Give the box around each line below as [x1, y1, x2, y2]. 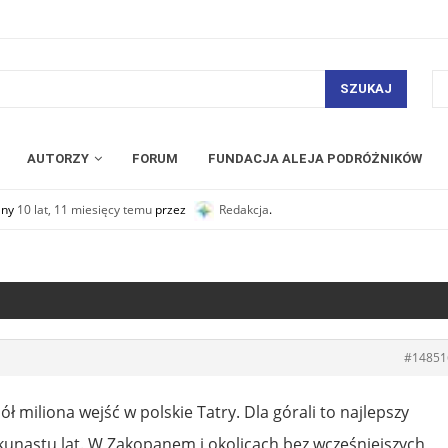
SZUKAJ [339, 81, 392, 97]
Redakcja [219, 200, 269, 218]
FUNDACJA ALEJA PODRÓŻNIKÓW [208, 150, 422, 166]
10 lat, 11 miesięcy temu [17, 200, 152, 218]
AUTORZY [27, 150, 89, 166]
